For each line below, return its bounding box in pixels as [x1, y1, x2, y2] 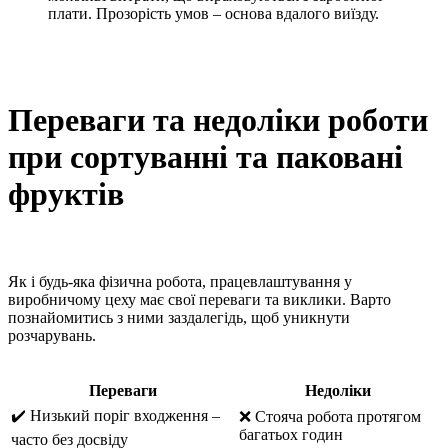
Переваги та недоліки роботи [8, 101, 428, 138]
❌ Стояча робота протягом [239, 408, 421, 426]
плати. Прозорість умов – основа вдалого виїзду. [48, 5, 379, 23]
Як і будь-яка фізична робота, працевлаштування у [8, 273, 352, 291]
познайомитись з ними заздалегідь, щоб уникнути [8, 309, 350, 327]
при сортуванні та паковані [8, 138, 403, 175]
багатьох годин [239, 426, 343, 444]
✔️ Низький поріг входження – [11, 407, 220, 425]
